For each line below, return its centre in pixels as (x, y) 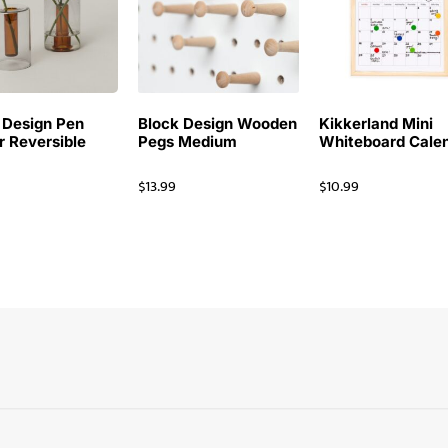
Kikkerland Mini (376, 123)
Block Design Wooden (218, 123)
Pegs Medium (188, 141)
